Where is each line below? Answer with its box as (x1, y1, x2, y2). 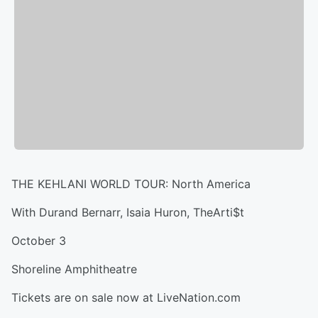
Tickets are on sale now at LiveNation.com (11, 290, 241, 305)
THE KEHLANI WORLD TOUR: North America (11, 177, 251, 192)
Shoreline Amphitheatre (11, 262, 137, 277)
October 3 (11, 234, 66, 248)
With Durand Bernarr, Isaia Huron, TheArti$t (11, 205, 244, 220)
